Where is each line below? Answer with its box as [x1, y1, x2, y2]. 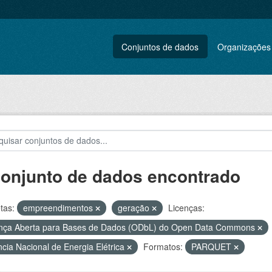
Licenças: [168, 202, 205, 214]
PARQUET [191, 240, 234, 253]
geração [117, 202, 152, 214]
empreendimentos [22, 202, 95, 214]
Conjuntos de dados [121, 40, 199, 53]
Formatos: [143, 240, 183, 253]
